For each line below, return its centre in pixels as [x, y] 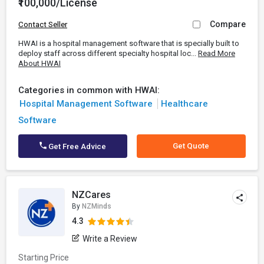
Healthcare [184, 104]
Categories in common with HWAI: [89, 90]
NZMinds [97, 206]
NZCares [92, 195]
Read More [217, 53]
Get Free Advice [77, 146]
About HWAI [39, 63]
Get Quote [191, 146]
